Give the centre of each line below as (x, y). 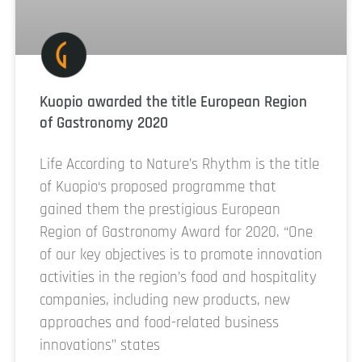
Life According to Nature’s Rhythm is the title (179, 164)
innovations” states (100, 345)
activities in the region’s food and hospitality (178, 277)
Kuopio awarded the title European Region (173, 102)
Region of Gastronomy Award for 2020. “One (176, 232)
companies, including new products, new (165, 300)
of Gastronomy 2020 (104, 123)
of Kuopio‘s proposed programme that (158, 187)
